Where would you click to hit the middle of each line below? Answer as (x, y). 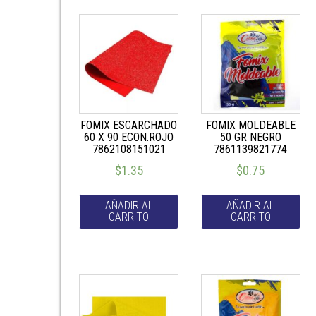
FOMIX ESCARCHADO (129, 125)
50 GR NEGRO (250, 137)
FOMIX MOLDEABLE (250, 125)
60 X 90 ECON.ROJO (129, 137)
